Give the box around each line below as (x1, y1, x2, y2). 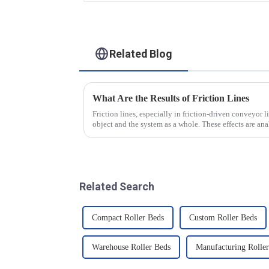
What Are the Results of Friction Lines (92, 92, 249, 103)
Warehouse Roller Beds (92, 242, 171, 252)
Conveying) (159, 3, 211, 13)
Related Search (79, 180, 154, 193)
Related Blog (109, 47, 173, 60)
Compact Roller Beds (92, 213, 164, 222)
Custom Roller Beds (189, 213, 257, 222)
